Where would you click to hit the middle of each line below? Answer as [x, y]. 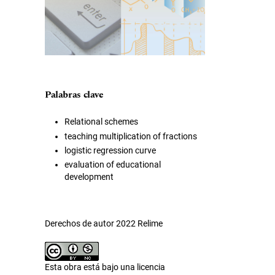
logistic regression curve [110, 150]
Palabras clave [74, 95]
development [89, 177]
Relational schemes [101, 122]
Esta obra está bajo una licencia [105, 267]
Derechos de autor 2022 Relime [104, 224]
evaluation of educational [113, 165]
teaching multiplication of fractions [131, 136]
